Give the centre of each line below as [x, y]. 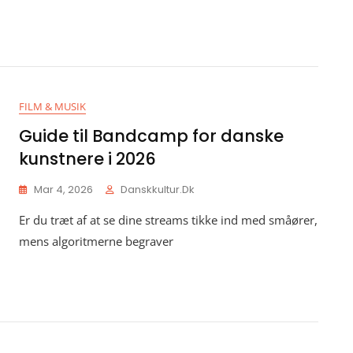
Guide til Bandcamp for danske [151, 136]
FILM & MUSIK [52, 106]
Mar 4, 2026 [63, 190]
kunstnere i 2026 [87, 159]
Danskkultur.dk [158, 190]
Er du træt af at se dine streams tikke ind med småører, [168, 220]
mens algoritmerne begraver [96, 241]
